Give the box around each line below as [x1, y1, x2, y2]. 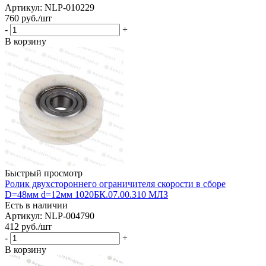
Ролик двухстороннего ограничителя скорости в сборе [5, 178, 226, 189]
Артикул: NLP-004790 [5, 210, 94, 221]
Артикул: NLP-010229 [5, 2, 94, 12]
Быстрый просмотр [5, 167, 83, 178]
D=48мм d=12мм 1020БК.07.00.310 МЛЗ [5, 189, 168, 199]
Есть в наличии [5, 199, 68, 210]
